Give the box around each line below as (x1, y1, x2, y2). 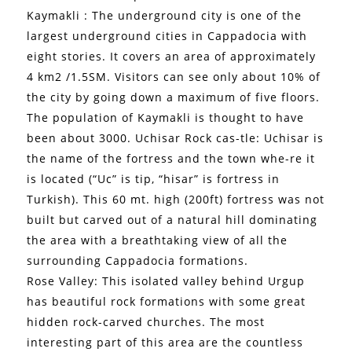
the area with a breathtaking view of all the (27, 232, 288, 247)
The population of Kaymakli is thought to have (27, 109, 305, 125)
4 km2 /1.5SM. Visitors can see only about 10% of (27, 68, 321, 84)
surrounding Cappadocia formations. (27, 252, 249, 268)
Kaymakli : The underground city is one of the (27, 7, 302, 23)
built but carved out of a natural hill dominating (27, 211, 318, 227)
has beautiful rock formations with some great (27, 293, 306, 309)
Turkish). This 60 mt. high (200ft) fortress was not (27, 191, 325, 207)
